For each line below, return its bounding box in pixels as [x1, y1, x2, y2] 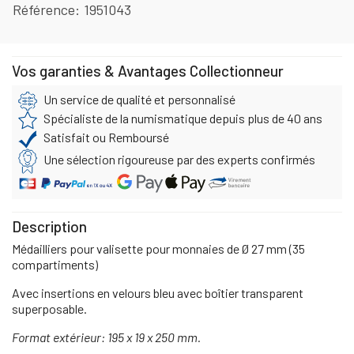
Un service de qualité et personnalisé [43, 91, 235, 107]
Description [12, 217, 87, 235]
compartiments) [12, 256, 98, 272]
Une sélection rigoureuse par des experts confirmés [43, 151, 315, 167]
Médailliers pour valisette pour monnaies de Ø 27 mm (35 [12, 240, 305, 256]
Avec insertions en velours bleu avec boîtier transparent [12, 284, 303, 300]
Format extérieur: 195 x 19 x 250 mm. [12, 329, 201, 345]
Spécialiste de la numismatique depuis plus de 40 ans [43, 110, 322, 126]
